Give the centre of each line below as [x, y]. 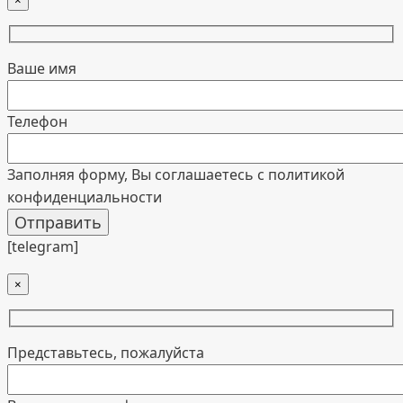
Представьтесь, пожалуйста [106, 352]
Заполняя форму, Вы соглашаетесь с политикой [176, 175]
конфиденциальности [85, 197]
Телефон [37, 122]
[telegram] [43, 247]
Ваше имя [42, 69]
